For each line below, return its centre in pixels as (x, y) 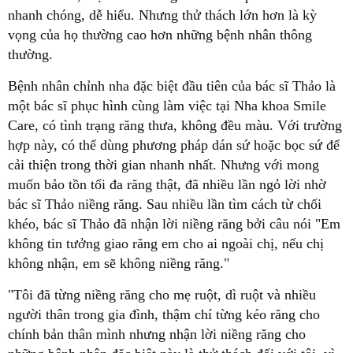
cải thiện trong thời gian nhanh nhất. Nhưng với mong (163, 164)
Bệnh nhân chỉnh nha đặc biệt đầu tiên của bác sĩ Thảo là (172, 85)
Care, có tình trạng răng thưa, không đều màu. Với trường (175, 125)
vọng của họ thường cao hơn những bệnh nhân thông (160, 34)
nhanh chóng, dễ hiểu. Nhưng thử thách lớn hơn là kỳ (162, 15)
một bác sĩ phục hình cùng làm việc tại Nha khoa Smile (167, 105)
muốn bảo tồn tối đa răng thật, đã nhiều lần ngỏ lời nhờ (167, 184)
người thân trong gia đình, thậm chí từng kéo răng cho (164, 314)
